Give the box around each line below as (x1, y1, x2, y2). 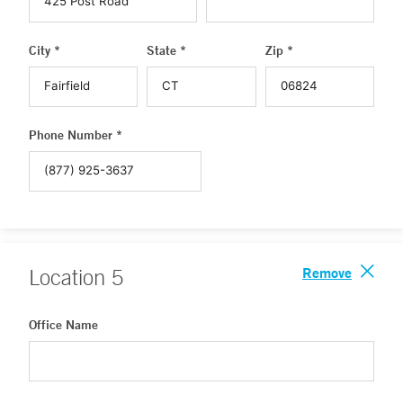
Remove (302, 263, 352, 282)
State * (147, 42, 187, 58)
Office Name (29, 317, 98, 333)
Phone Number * (29, 127, 122, 143)
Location (29, 264, 112, 290)
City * (29, 42, 60, 58)
